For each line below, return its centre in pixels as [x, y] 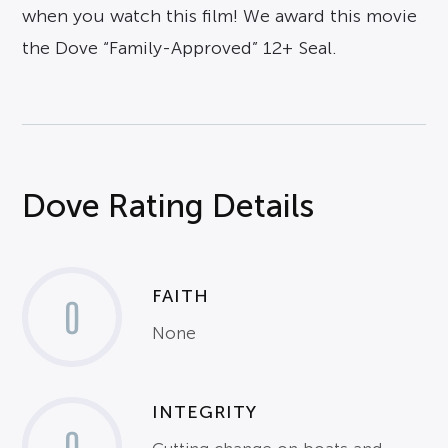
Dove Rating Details [168, 205]
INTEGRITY [205, 412]
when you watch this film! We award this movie [220, 15]
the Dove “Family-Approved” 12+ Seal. [180, 47]
